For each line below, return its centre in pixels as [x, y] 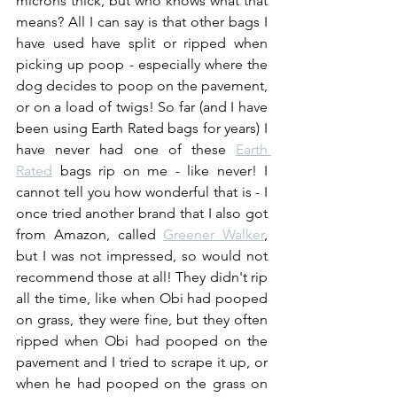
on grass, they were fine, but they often [142, 319]
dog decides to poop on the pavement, [142, 85]
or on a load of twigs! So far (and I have [142, 106]
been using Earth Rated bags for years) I [142, 128]
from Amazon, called [90, 234]
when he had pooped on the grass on [142, 383]
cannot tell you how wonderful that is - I [142, 191]
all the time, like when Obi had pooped [142, 298]
